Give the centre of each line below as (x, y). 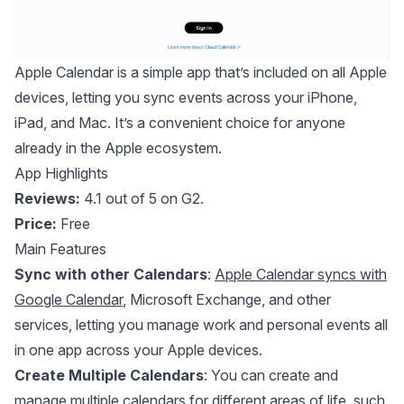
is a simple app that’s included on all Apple (250, 72)
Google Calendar (69, 299)
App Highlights (61, 173)
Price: (36, 223)
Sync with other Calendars (111, 274)
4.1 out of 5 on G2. (142, 198)
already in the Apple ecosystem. (118, 147)
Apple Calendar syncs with (301, 274)
